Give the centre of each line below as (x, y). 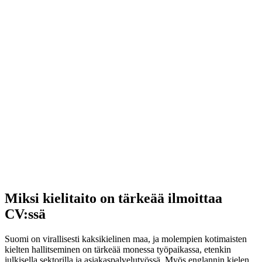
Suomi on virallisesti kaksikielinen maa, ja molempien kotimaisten (126, 239)
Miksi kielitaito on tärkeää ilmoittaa (113, 199)
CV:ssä (25, 214)
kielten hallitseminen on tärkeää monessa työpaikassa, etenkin (118, 250)
